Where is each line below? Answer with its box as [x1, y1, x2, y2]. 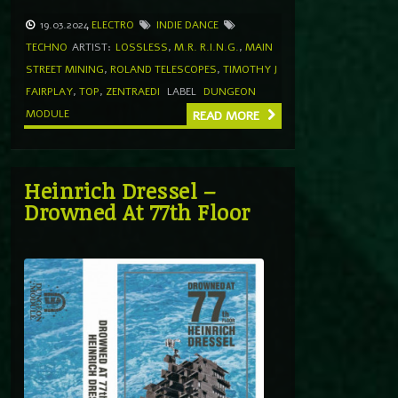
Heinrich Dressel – [24, 175, 215, 205]
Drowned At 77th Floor [24, 196, 251, 227]
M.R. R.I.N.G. [174, 39, 239, 54]
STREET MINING [26, 61, 104, 76]
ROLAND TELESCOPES [110, 61, 217, 76]
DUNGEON [203, 84, 256, 99]
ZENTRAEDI [106, 84, 160, 99]
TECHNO [26, 39, 68, 54]
